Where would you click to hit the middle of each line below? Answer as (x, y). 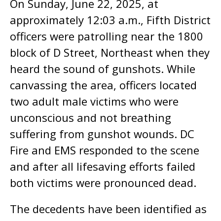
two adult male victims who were (94, 101)
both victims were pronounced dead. (103, 183)
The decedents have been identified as (108, 209)
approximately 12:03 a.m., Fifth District (110, 20)
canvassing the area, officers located (103, 85)
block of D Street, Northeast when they (110, 52)
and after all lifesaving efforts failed (103, 166)
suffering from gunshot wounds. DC (102, 134)
